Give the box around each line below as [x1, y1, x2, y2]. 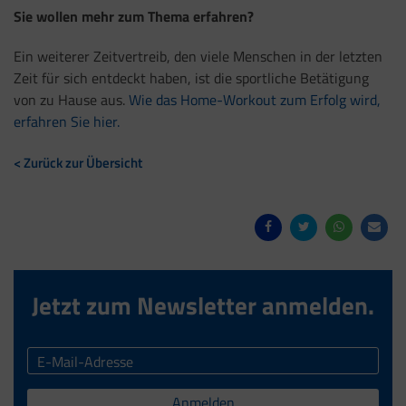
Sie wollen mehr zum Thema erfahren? [14, 5, 257, 27]
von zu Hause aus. [14, 89, 129, 111]
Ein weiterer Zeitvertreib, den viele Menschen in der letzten [14, 45, 382, 68]
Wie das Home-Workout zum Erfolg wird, [129, 89, 381, 111]
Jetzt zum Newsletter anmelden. [32, 286, 374, 325]
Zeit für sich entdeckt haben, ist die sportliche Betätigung [14, 67, 369, 90]
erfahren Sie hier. [14, 111, 123, 133]
